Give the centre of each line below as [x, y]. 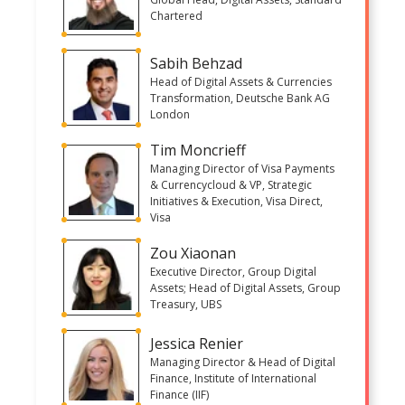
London [170, 114]
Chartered [176, 15]
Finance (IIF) [179, 394]
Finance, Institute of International [233, 378]
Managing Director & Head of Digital [243, 362]
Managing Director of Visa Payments [242, 168]
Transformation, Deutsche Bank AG [240, 98]
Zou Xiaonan [193, 253]
